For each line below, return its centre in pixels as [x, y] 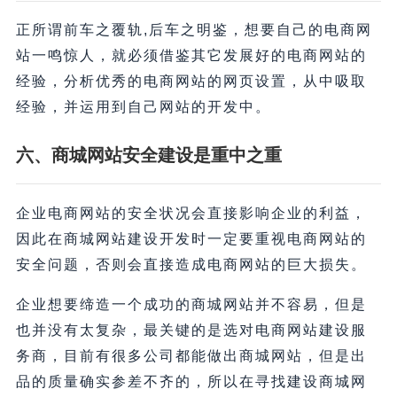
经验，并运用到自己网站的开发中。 [143, 107]
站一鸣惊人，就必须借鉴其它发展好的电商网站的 [191, 56]
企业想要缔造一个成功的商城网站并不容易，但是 [191, 305]
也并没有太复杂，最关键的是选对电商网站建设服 [191, 331]
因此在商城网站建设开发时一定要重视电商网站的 [191, 239]
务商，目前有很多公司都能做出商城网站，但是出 [191, 356]
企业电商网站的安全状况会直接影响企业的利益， [191, 214]
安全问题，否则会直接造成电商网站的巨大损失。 [191, 265]
